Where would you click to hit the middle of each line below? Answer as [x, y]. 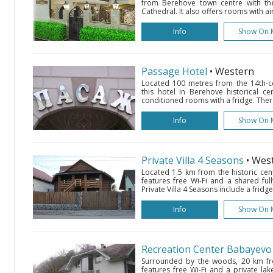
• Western [232, 71]
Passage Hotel [174, 71]
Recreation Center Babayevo [207, 249]
